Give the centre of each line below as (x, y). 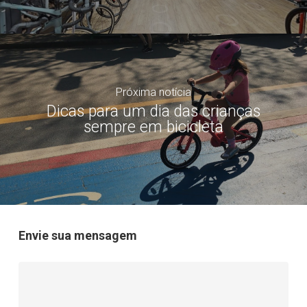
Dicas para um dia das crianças (153, 112)
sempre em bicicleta (153, 127)
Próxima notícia (153, 93)
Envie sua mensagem (77, 235)
